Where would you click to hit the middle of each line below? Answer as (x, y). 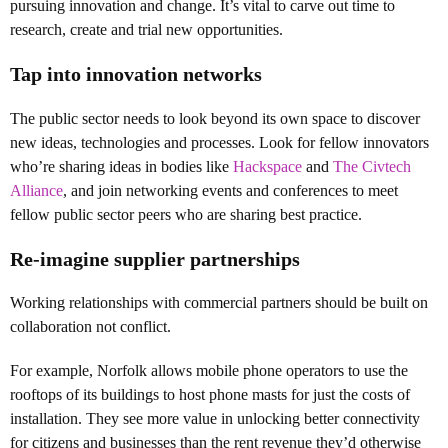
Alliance (36, 190)
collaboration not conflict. (90, 327)
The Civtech (372, 166)
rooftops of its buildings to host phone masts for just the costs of (210, 395)
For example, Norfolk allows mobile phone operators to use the (209, 371)
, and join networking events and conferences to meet (230, 190)
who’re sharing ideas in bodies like (121, 166)
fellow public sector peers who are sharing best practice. (186, 214)
